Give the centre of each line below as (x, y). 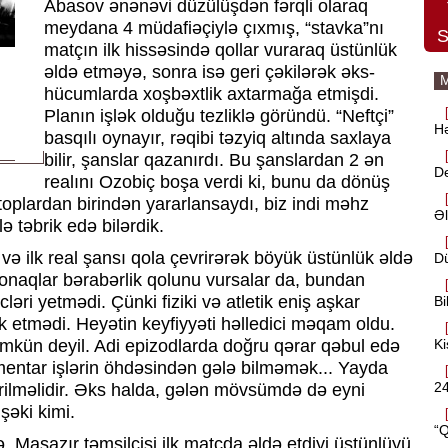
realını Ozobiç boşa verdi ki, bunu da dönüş (217, 182)
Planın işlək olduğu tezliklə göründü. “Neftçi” (219, 116)
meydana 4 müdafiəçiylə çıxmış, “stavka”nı (214, 28)
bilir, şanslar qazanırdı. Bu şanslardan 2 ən (214, 160)
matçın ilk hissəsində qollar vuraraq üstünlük (220, 50)
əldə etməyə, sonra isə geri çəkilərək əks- (209, 72)
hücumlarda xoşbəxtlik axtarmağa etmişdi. (211, 94)
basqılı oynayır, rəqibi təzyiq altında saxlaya (217, 138)
